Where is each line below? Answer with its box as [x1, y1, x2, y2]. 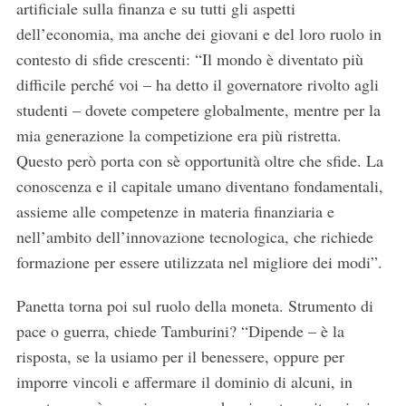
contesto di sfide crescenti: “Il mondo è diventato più [15, 48, 363, 71]
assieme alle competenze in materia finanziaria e [15, 200, 334, 223]
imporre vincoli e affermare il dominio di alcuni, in [15, 371, 353, 393]
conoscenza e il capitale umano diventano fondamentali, [15, 175, 383, 198]
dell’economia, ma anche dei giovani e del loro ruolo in [15, 23, 382, 45]
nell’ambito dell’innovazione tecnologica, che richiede [15, 226, 373, 248]
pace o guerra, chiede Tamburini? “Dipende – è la [15, 320, 344, 343]
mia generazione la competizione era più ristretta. [15, 124, 342, 147]
